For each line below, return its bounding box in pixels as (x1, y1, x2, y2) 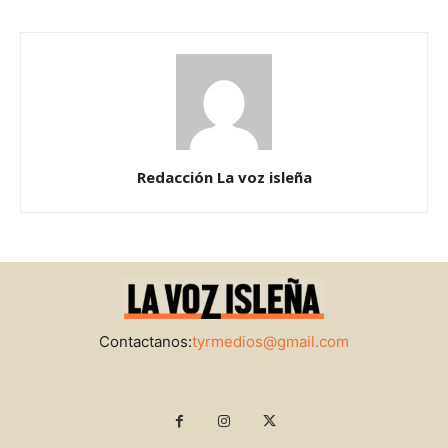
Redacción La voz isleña (136, 167, 312, 188)
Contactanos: (99, 332, 192, 352)
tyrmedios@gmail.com (192, 332, 349, 352)
